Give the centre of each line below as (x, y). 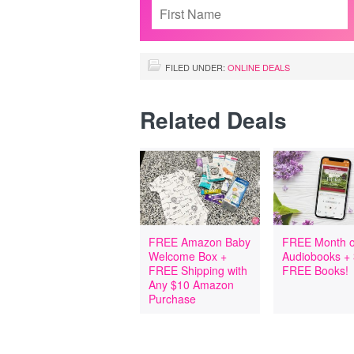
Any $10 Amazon (191, 284)
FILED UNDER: (196, 67)
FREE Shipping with (198, 270)
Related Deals (213, 120)
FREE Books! (316, 270)
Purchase (172, 299)
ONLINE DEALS (259, 67)
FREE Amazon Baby (200, 242)
